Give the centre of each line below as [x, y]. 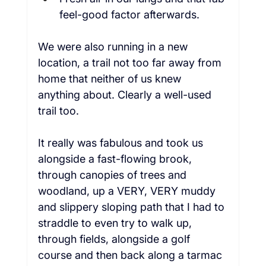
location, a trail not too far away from [131, 63]
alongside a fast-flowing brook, [116, 159]
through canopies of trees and [113, 175]
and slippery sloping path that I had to [132, 207]
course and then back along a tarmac [131, 255]
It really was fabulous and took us [122, 143]
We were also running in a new [114, 47]
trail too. [61, 111]
